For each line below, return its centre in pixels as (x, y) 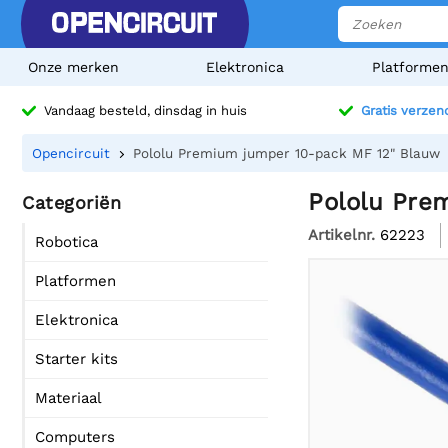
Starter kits (76, 359)
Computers (75, 437)
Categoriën (71, 202)
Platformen (75, 281)
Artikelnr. (341, 234)
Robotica (66, 242)
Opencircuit (71, 153)
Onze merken (73, 67)
